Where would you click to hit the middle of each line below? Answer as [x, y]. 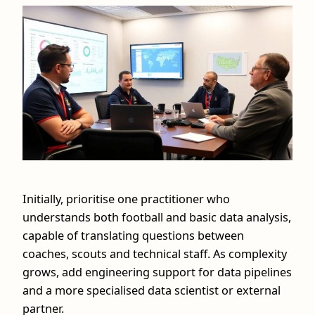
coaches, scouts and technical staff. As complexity [155, 253]
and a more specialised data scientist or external [152, 290]
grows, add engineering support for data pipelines [157, 272]
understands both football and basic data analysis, [157, 217]
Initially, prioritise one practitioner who [126, 199]
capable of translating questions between [133, 235]
